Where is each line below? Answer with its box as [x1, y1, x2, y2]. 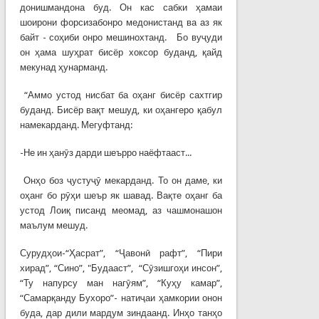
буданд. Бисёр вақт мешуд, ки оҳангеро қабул [19, 104, 223, 115]
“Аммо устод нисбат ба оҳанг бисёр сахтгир [19, 89, 223, 100]
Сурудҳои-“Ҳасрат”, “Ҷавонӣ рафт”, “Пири [19, 247, 223, 258]
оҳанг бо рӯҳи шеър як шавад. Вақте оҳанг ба [19, 189, 223, 201]
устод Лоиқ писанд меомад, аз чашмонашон [19, 204, 223, 216]
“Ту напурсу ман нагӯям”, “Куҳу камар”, [19, 277, 223, 288]
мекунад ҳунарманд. [19, 61, 108, 73]
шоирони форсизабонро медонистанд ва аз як [19, 16, 223, 28]
